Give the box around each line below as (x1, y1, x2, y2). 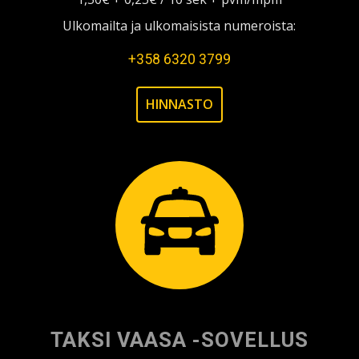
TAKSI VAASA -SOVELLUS (50, 325, 309, 356)
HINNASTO (145, 95, 213, 113)
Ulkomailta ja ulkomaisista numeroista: (63, 16, 296, 34)
